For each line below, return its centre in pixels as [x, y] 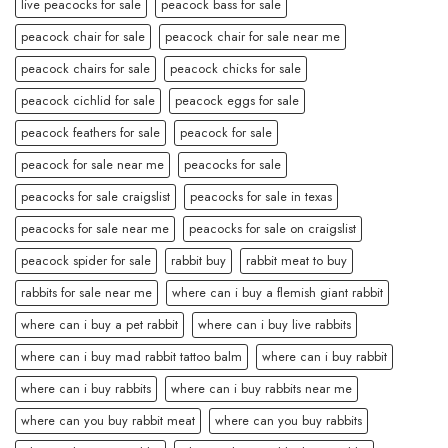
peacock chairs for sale [85, 68]
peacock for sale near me [92, 164]
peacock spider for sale [86, 260]
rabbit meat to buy [296, 260]
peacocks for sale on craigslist [272, 228]
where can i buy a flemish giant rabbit [277, 292]
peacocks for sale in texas [261, 196]
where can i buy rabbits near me [261, 388]
